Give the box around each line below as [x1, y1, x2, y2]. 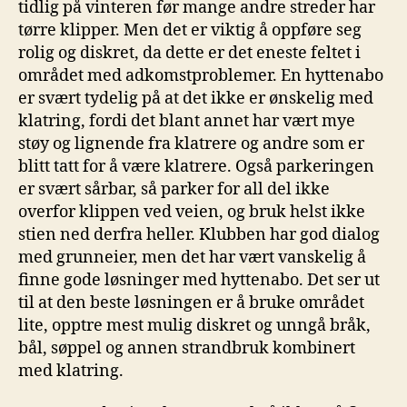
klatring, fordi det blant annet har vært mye [18, 110, 355, 132]
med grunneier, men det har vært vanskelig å [18, 246, 366, 268]
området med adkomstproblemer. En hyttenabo [18, 65, 383, 86]
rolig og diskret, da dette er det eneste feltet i [18, 42, 361, 64]
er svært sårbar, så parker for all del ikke [18, 178, 330, 200]
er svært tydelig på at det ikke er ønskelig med [18, 87, 373, 109]
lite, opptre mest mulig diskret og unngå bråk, [18, 314, 371, 336]
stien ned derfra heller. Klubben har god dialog [18, 223, 380, 245]
